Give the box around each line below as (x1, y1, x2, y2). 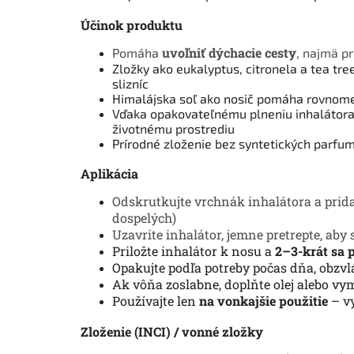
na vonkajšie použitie (199, 292, 328, 309)
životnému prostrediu (112, 120, 235, 136)
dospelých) (112, 209, 176, 226)
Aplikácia (81, 164, 138, 182)
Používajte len (112, 292, 199, 309)
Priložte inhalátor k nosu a (112, 242, 275, 259)
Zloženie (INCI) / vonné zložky (81, 322, 263, 340)
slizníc (112, 75, 149, 91)
